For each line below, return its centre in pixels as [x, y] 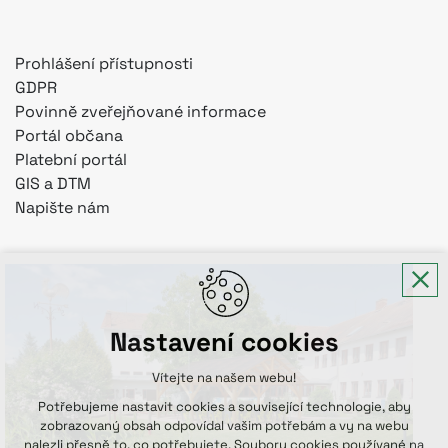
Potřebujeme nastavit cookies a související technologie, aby [224, 406]
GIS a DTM [53, 183]
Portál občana [69, 135]
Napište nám [62, 207]
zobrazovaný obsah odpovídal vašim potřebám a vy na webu [224, 425]
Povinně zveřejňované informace [140, 111]
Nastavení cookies [224, 342]
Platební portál [71, 159]
